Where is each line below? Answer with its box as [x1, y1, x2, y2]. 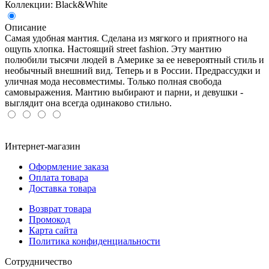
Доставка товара [29, 183, 96, 193]
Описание [5, 22, 46, 32]
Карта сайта [29, 225, 77, 235]
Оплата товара [29, 172, 88, 183]
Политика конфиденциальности [29, 235, 160, 246]
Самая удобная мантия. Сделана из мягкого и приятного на [5, 32, 247, 43]
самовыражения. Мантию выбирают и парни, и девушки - [5, 86, 243, 97]
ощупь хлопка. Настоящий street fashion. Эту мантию [5, 43, 222, 54]
